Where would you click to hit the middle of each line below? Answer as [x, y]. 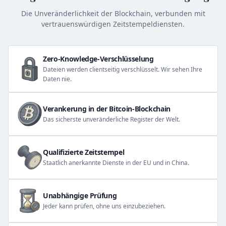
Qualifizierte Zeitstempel [84, 152]
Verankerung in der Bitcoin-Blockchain [107, 109]
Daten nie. [57, 79]
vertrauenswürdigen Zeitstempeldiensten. [113, 24]
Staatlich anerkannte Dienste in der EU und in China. [116, 163]
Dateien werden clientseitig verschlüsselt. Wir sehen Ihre [123, 70]
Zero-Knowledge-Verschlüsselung [98, 59]
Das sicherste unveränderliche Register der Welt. [111, 120]
